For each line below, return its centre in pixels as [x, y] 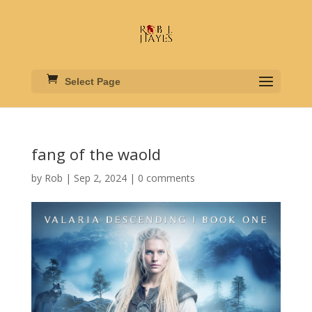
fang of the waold [96, 154]
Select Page [92, 81]
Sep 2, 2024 [100, 178]
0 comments [166, 178]
